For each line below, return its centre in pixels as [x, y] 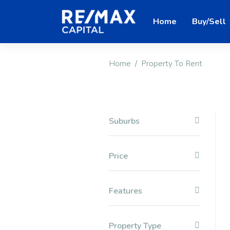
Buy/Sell [209, 21]
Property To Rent [172, 63]
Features [126, 191]
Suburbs [124, 121]
